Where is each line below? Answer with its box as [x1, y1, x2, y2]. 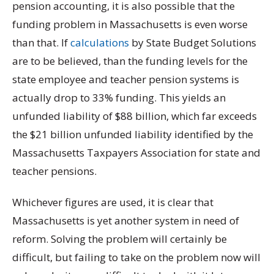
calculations [70, 35, 129, 50]
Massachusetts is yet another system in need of [12, 213, 239, 228]
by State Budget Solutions [129, 35, 256, 50]
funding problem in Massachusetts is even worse [12, 17, 248, 31]
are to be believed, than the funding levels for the [12, 53, 248, 68]
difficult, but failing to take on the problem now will [12, 250, 261, 264]
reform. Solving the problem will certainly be [12, 231, 227, 246]
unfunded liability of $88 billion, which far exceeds [12, 108, 257, 123]
